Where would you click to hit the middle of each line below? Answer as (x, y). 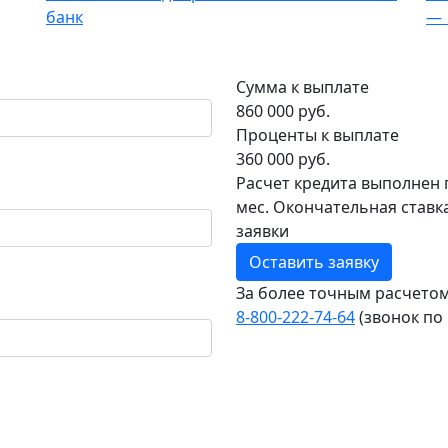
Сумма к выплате (302, 87)
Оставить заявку (314, 262)
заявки (262, 231)
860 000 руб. (283, 111)
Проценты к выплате (317, 135)
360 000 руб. (283, 159)
